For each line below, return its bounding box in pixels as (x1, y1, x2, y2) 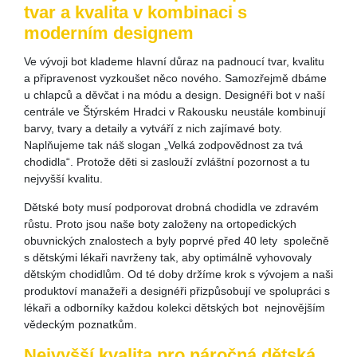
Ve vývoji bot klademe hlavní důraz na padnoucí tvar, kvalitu (24, 55, 324, 68)
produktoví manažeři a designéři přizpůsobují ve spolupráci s (24, 284, 330, 297)
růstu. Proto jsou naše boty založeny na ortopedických (24, 218, 296, 230)
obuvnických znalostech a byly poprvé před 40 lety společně (24, 234, 329, 247)
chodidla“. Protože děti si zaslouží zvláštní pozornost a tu (24, 155, 310, 168)
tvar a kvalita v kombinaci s (24, 2, 247, 22)
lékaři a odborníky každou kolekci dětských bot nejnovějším (24, 301, 325, 314)
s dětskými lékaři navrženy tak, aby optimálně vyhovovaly (24, 251, 312, 264)
